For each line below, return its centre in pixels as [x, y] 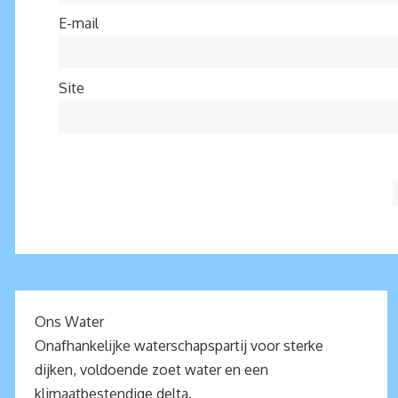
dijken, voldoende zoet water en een [151, 370]
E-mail [79, 23]
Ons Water [69, 322]
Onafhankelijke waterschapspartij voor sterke [179, 346]
